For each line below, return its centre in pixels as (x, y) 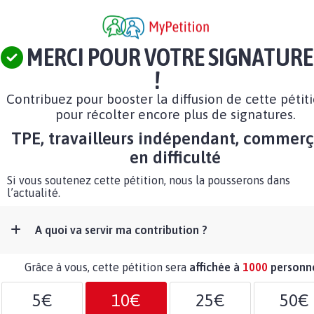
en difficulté (175, 158)
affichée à (216, 267)
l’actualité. (34, 193)
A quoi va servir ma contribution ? (121, 230)
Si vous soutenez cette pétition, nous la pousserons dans (149, 180)
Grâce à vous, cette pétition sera (107, 267)
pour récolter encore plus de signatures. (175, 115)
